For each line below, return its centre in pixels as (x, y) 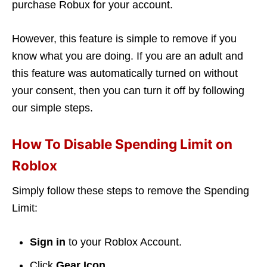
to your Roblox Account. (124, 242)
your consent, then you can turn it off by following (128, 91)
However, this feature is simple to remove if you (124, 39)
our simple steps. (52, 108)
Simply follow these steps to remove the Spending (131, 191)
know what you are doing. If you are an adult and (128, 56)
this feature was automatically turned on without (125, 74)
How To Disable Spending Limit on (122, 144)
